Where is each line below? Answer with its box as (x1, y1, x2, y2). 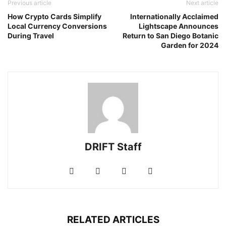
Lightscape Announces (139, 21, 218, 30)
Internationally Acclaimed (130, 12, 218, 21)
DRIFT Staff (84, 140, 142, 153)
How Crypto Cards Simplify (8, 12, 101, 21)
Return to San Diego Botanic (123, 31, 218, 40)
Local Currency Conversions (8, 21, 107, 30)
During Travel (8, 31, 54, 40)
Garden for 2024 (161, 40, 218, 49)
